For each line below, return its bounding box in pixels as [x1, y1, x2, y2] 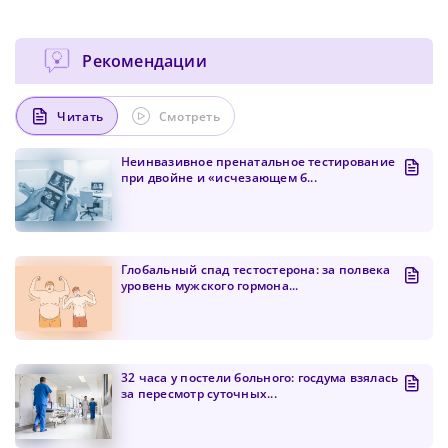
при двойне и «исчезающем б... [121, 169, 317, 187]
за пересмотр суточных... [121, 385, 277, 403]
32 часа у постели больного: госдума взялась [121, 369, 399, 387]
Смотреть [158, 107, 221, 125]
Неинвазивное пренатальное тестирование [121, 153, 396, 171]
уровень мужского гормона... [121, 277, 299, 295]
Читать [57, 107, 104, 125]
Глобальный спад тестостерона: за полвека [121, 261, 391, 279]
